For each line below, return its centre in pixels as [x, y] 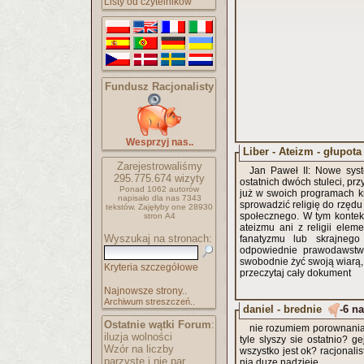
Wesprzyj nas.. [159, 142]
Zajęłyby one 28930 [175, 207]
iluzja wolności [138, 337]
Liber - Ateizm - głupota [302, 151]
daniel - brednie [282, 309]
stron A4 [159, 216]
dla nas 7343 [176, 198]
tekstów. [121, 207]
